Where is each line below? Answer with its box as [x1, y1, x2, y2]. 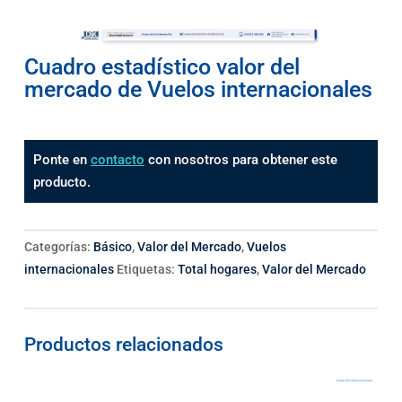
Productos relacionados [23, 333, 223, 355]
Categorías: [23, 239, 93, 254]
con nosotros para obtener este [144, 151, 337, 168]
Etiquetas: [116, 261, 178, 276]
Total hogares [177, 261, 257, 276]
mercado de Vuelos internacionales [23, 75, 372, 102]
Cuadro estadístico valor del [23, 53, 300, 80]
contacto [90, 151, 144, 168]
